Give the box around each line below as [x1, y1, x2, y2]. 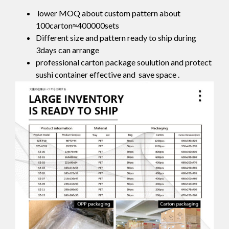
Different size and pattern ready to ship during [36, 33, 196, 43]
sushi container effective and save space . [36, 70, 179, 80]
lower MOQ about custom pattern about [36, 8, 180, 18]
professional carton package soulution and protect [36, 57, 212, 67]
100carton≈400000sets [36, 20, 119, 31]
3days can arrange [36, 45, 99, 55]
